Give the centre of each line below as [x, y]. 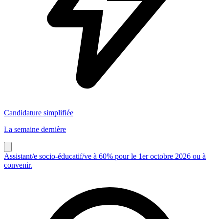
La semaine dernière [35, 129]
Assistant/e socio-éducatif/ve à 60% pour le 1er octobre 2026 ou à [105, 156]
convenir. [18, 165]
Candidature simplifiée [39, 112]
